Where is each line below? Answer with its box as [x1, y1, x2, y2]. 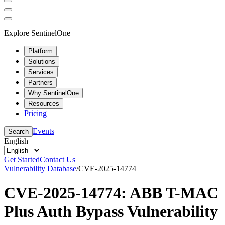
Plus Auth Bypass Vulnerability [4, 202, 218, 220]
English [4, 136, 28, 145]
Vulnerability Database [4, 164, 76, 173]
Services [28, 68, 54, 76]
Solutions [28, 57, 55, 65]
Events [33, 126, 54, 135]
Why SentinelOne [28, 89, 79, 97]
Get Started [4, 155, 40, 164]
